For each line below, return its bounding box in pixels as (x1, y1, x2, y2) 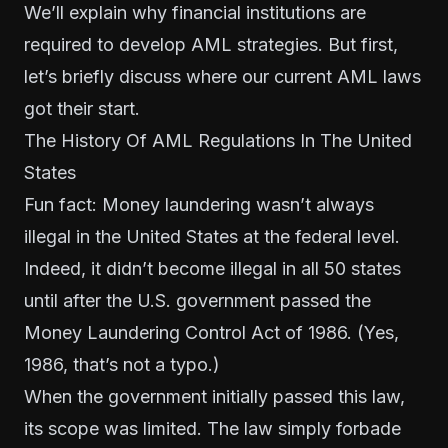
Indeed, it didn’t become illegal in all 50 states (24, 257, 401, 279)
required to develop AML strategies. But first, (24, 33, 398, 55)
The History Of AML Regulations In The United (24, 129, 412, 151)
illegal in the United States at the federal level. (24, 225, 400, 247)
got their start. (24, 97, 140, 119)
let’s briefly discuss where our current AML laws (24, 65, 421, 87)
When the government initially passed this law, (24, 385, 405, 407)
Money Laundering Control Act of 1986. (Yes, (24, 321, 399, 343)
